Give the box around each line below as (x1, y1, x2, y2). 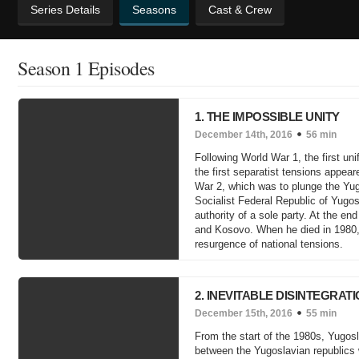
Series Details (30, 3, 100, 16)
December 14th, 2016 (195, 129, 292, 140)
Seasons (132, 3, 176, 16)
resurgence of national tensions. (195, 238, 343, 250)
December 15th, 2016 (195, 308, 292, 319)
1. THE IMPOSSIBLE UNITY (195, 110, 340, 123)
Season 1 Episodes (18, 55, 155, 81)
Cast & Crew (208, 3, 272, 16)
